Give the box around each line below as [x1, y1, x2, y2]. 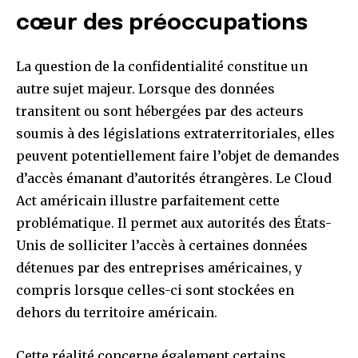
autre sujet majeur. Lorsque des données [16, 81, 275, 97]
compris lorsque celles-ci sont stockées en [16, 282, 294, 299]
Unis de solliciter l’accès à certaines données [16, 237, 308, 254]
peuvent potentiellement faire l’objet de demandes [16, 148, 340, 165]
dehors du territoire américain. [16, 304, 217, 321]
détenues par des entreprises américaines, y [16, 260, 302, 276]
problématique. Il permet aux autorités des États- [16, 215, 332, 232]
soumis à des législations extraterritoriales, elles [16, 125, 335, 142]
